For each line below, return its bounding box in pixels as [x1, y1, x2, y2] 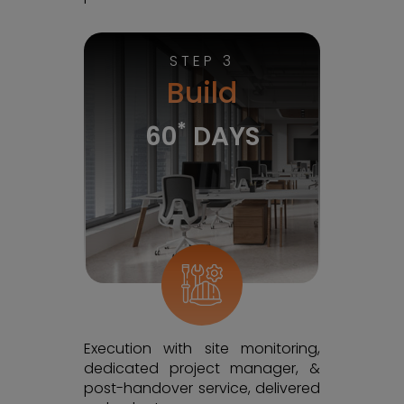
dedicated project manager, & [84, 358, 320, 379]
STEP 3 [170, 50, 234, 71]
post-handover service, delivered [84, 378, 320, 399]
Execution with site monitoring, [84, 338, 320, 359]
